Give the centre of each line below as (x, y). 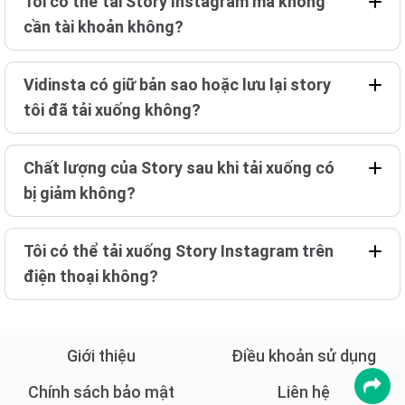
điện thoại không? (91, 276)
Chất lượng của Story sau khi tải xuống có (179, 167)
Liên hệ (304, 391)
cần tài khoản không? (104, 26)
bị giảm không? (80, 193)
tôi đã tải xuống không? (112, 109)
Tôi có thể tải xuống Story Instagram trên (179, 250)
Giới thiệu (101, 355)
